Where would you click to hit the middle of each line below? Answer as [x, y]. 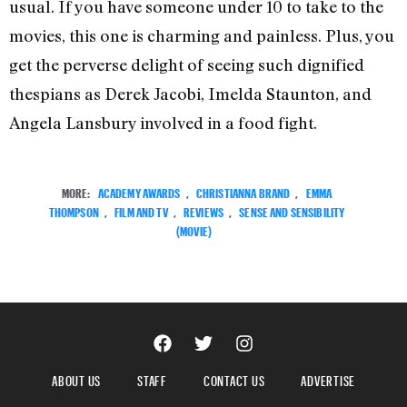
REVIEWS [203, 210]
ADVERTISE [328, 378]
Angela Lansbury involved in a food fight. [163, 123]
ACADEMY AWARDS [139, 191]
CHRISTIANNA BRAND [243, 191]
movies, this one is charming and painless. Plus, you [202, 36]
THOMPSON [74, 210]
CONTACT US [234, 378]
